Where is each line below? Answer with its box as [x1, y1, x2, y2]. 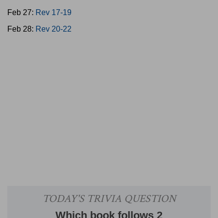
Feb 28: [7, 25, 36, 33]
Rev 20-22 [36, 25, 72, 33]
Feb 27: [7, 8, 36, 17]
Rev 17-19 [36, 8, 72, 17]
